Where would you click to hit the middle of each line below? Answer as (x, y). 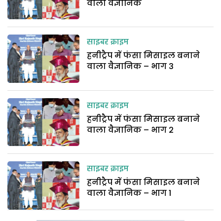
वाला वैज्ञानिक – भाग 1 (129, 193)
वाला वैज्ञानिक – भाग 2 (130, 130)
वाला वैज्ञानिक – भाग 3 (130, 67)
